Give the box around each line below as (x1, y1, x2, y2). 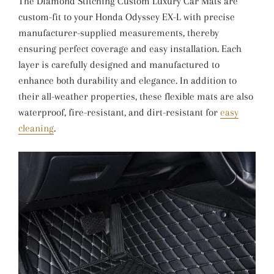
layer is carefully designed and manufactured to (18, 58, 220, 70)
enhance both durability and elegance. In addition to (18, 74, 237, 86)
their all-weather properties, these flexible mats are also (18, 90, 253, 102)
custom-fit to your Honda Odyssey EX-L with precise (18, 10, 235, 23)
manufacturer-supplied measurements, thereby (18, 26, 219, 39)
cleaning (18, 122, 54, 134)
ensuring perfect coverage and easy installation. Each (18, 42, 242, 54)
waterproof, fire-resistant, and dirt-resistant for (18, 106, 220, 118)
